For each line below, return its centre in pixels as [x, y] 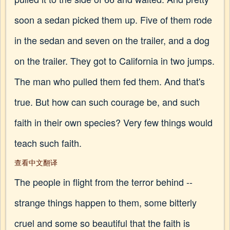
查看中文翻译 [36, 162]
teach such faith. [48, 143]
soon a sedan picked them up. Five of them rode [113, 20]
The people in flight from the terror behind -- [103, 182]
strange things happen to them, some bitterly [106, 202]
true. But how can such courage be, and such [107, 102]
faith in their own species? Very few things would [113, 122]
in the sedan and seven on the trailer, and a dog [112, 40]
